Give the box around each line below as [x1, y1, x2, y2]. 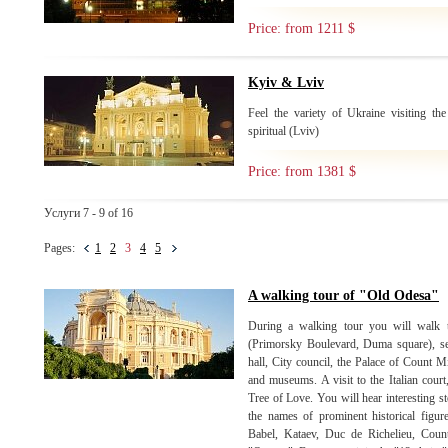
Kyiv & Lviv [248, 75, 324, 90]
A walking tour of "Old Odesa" [248, 288, 439, 303]
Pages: [44, 241, 84, 255]
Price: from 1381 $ [248, 164, 356, 179]
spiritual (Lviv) [248, 124, 319, 138]
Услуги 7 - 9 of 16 [44, 206, 133, 220]
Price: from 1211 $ [248, 21, 355, 36]
